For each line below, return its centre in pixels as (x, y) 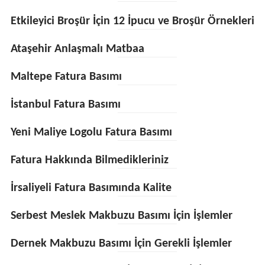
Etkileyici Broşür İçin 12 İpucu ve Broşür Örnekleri (132, 21)
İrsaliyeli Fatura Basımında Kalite (91, 188)
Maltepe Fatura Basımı (66, 77)
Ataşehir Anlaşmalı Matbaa (77, 49)
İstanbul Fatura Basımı (65, 105)
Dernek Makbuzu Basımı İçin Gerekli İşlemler (121, 244)
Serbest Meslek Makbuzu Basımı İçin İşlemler (121, 216)
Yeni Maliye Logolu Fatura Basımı (91, 132)
